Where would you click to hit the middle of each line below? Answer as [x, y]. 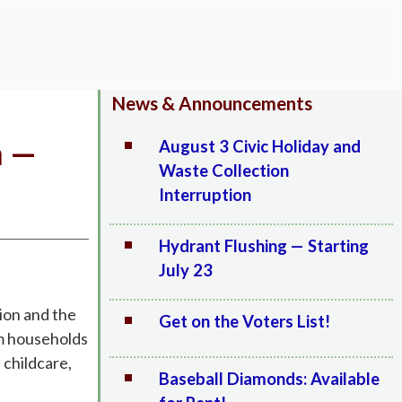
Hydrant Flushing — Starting [263, 246]
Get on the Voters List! [244, 321]
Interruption [205, 195]
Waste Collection [223, 170]
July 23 [185, 270]
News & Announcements [212, 103]
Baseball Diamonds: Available [269, 379]
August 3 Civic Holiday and [259, 146]
